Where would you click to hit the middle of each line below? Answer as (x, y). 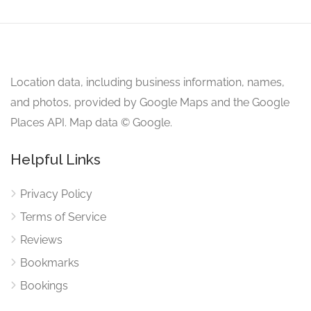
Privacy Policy (56, 194)
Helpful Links (56, 159)
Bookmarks (50, 263)
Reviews (41, 240)
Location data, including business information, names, (148, 82)
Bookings (44, 286)
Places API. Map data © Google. (91, 123)
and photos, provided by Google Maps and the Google (150, 102)
